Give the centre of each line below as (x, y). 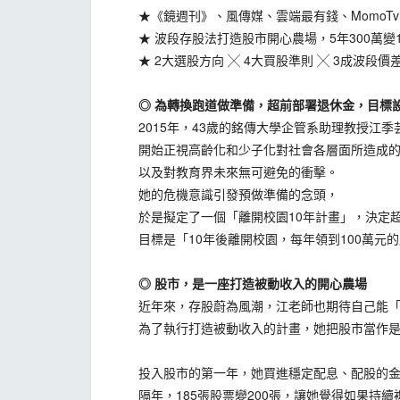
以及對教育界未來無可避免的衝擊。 (226, 171)
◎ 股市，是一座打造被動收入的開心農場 (240, 283)
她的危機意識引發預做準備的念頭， (226, 194)
